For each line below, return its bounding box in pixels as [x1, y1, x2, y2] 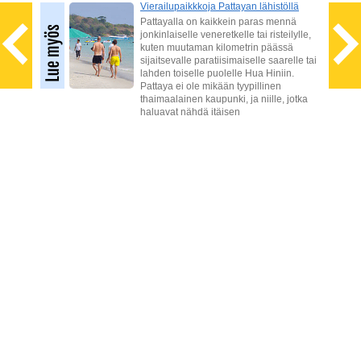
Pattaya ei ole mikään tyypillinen [140, 81, 281, 92]
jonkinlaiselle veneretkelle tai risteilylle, [140, 29, 311, 40]
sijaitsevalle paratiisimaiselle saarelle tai [140, 55, 317, 66]
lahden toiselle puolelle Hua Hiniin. [140, 68, 294, 79]
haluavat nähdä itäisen [140, 106, 240, 118]
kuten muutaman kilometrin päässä [140, 42, 293, 53]
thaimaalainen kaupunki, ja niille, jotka [140, 93, 308, 105]
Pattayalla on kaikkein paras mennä [140, 16, 297, 27]
